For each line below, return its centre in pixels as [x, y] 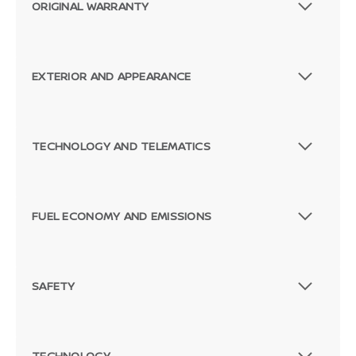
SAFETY [54, 285]
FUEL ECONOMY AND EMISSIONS [122, 215]
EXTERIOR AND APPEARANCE [112, 75]
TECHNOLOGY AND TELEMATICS [121, 145]
